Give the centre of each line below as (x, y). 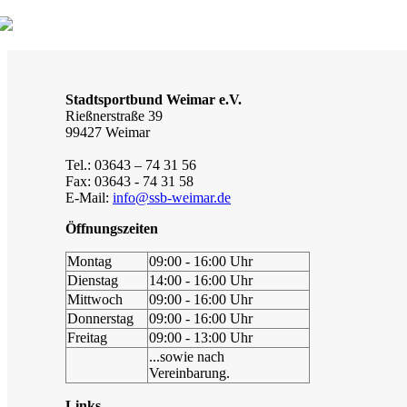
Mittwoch (95, 299)
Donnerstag (100, 318)
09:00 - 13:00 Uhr (201, 337)
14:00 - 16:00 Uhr (201, 280)
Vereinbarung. (189, 372)
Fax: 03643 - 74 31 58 (129, 181)
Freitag (87, 337)
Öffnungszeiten (112, 228)
